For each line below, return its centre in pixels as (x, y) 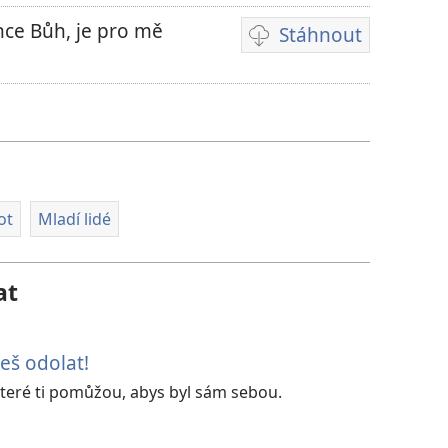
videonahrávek (311, 76)
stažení (276, 132)
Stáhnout (320, 35)
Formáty (282, 48)
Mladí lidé (75, 219)
